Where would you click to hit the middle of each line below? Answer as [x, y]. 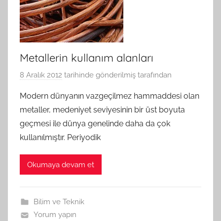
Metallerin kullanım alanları [87, 57]
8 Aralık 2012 [41, 75]
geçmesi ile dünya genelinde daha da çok [95, 124]
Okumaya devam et [61, 165]
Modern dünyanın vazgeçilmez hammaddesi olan [110, 96]
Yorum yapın [55, 215]
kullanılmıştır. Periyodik [60, 138]
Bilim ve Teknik [59, 202]
